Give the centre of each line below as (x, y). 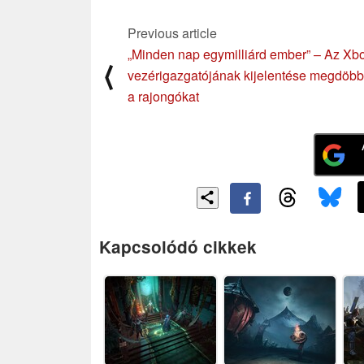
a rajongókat (163, 97)
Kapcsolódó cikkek (178, 246)
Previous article (172, 33)
